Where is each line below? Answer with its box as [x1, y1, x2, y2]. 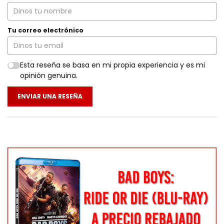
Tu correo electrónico [7, 25, 83, 34]
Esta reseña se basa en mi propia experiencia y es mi [19, 60, 205, 70]
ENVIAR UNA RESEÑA [17, 91, 82, 100]
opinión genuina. [19, 70, 77, 81]
